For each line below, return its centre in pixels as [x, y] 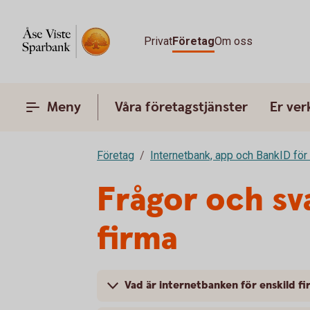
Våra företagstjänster [181, 107]
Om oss [234, 41]
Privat [158, 41]
